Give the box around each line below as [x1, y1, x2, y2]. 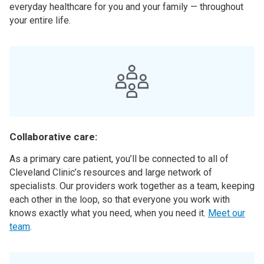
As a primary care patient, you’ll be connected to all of [9, 153, 229, 164]
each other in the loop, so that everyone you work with [9, 194, 230, 205]
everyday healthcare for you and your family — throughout [9, 1, 243, 12]
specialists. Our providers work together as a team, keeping [9, 180, 255, 192]
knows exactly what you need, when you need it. [9, 207, 208, 219]
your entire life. [9, 15, 71, 26]
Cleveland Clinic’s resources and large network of [9, 167, 212, 178]
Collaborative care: [9, 131, 97, 143]
